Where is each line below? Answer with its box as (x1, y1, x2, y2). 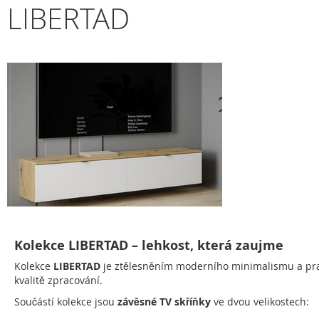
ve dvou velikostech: (211, 295, 309, 308)
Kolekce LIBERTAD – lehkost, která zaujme (14, 236, 283, 254)
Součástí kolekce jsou (14, 295, 117, 308)
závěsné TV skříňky (117, 295, 211, 308)
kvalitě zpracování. (14, 273, 103, 287)
